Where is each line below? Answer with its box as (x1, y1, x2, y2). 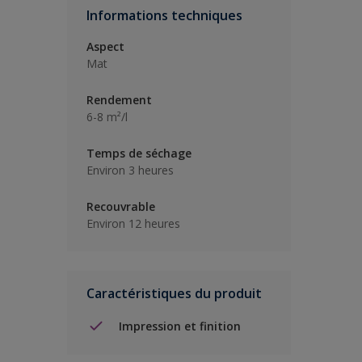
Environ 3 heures (86, 162, 174, 178)
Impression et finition (119, 318, 241, 334)
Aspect (86, 39, 124, 54)
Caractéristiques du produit (86, 284, 262, 302)
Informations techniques (86, 6, 242, 24)
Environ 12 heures (86, 216, 180, 231)
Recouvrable (86, 199, 155, 214)
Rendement (86, 92, 152, 107)
